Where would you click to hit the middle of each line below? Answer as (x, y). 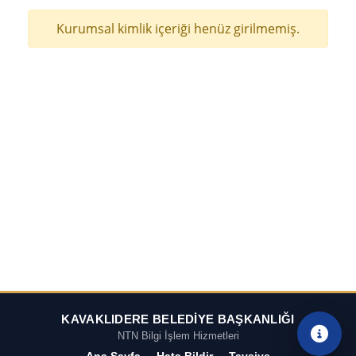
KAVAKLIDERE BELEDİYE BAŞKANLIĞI (178, 319)
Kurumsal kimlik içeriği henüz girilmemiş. (178, 29)
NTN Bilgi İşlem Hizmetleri (178, 336)
